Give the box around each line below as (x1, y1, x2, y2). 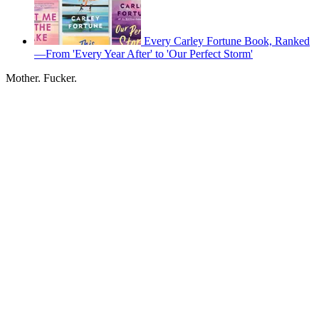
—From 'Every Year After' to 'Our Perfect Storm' (34, 48, 253, 61)
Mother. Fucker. (6, 72, 77, 85)
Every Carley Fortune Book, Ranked (144, 35, 310, 48)
